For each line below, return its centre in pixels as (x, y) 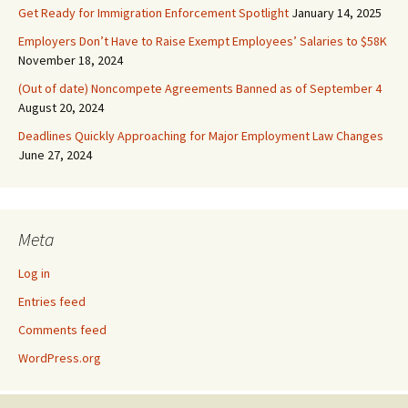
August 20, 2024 (61, 107)
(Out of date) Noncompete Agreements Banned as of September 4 (200, 88)
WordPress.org (60, 358)
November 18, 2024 (71, 60)
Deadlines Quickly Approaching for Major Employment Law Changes (201, 136)
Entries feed (52, 301)
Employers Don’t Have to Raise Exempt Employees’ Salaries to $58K (203, 41)
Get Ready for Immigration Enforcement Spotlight (153, 13)
